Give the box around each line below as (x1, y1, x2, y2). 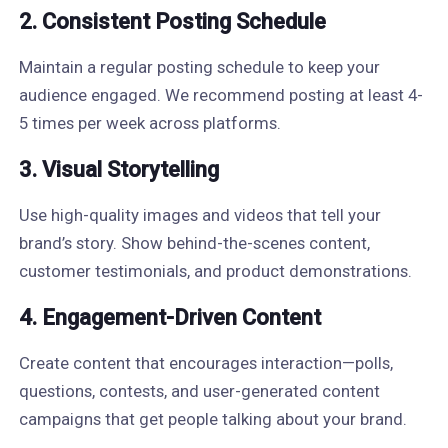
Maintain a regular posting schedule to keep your (18, 57, 380, 77)
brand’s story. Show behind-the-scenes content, (18, 233, 370, 253)
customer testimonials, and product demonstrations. (18, 261, 412, 281)
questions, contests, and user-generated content (18, 381, 380, 401)
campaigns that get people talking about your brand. (18, 409, 407, 429)
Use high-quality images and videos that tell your (18, 205, 381, 225)
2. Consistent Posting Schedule (18, 9, 326, 34)
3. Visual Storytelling (18, 157, 219, 182)
